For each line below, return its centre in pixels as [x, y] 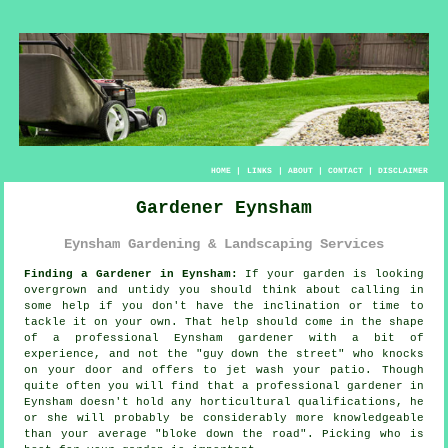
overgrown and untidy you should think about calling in [224, 290]
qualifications [346, 402]
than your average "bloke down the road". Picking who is [224, 434]
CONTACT [345, 171]
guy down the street [270, 354]
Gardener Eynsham [224, 207]
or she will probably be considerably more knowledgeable [224, 418]
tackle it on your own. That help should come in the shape [224, 322]
